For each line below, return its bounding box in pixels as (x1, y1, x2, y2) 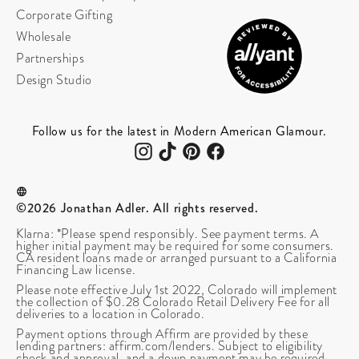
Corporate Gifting (16, 6, 113, 25)
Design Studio (16, 71, 92, 90)
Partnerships (16, 50, 85, 68)
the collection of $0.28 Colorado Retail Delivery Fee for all (16, 293, 331, 312)
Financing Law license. (16, 261, 136, 280)
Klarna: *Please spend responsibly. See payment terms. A (16, 225, 320, 244)
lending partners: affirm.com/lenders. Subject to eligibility (16, 337, 324, 356)
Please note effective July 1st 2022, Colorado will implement (16, 281, 338, 300)
